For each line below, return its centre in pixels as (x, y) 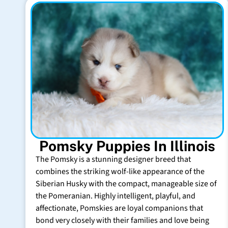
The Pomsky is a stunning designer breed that (113, 160)
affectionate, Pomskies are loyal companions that (119, 208)
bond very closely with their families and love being (122, 221)
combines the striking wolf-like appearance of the (120, 172)
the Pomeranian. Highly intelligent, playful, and (116, 196)
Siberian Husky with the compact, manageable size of (126, 184)
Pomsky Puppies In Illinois (127, 146)
